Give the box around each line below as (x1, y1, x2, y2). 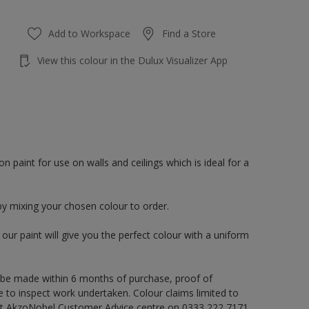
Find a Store (162, 27, 217, 40)
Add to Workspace (48, 27, 131, 40)
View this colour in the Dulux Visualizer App (37, 54, 228, 67)
